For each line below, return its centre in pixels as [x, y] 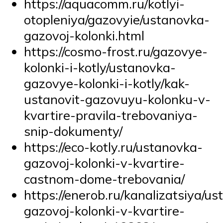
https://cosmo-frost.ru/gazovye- [116, 52]
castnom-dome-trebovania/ [104, 179]
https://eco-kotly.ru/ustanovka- [113, 147]
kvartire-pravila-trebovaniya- [111, 115]
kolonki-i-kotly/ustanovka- [100, 67]
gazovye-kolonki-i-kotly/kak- [107, 83]
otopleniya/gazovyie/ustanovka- [117, 20]
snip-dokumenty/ [73, 131]
